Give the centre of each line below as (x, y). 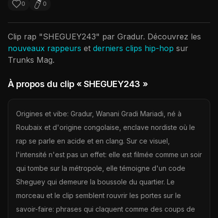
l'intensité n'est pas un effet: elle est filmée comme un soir (109, 154)
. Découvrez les (172, 36)
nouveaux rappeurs (45, 48)
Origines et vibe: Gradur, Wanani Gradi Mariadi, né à (99, 114)
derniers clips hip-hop (133, 48)
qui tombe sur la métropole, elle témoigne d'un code (101, 168)
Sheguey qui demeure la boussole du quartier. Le (95, 182)
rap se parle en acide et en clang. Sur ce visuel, (93, 141)
